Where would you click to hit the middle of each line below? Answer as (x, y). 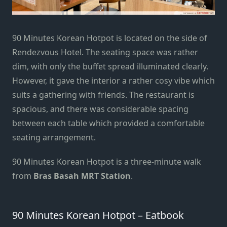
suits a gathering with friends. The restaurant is (103, 94)
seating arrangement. (55, 137)
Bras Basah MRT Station (82, 176)
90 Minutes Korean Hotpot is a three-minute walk (107, 161)
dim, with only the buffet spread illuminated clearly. (110, 66)
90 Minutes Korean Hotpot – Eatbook (98, 215)
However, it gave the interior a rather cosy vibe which (113, 80)
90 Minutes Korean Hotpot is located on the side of (110, 38)
